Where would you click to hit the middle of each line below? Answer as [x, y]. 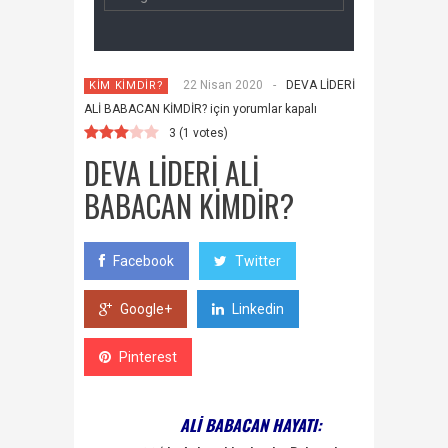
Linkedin [258, 308]
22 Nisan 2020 [223, 84]
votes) [209, 132]
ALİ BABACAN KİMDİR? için [157, 108]
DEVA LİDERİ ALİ [171, 172]
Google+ [146, 308]
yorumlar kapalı [273, 108]
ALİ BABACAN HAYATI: [202, 424]
